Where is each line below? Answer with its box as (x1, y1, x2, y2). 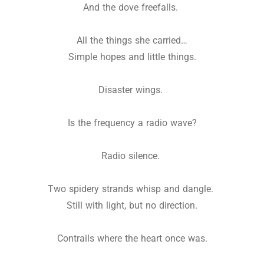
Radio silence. (101, 150, 163, 162)
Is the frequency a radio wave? (67, 117, 197, 129)
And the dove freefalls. (83, 2, 181, 14)
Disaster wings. (98, 84, 166, 96)
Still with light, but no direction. (67, 200, 197, 212)
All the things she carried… (77, 35, 187, 47)
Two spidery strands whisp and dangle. (48, 183, 216, 195)
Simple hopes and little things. (68, 51, 196, 63)
